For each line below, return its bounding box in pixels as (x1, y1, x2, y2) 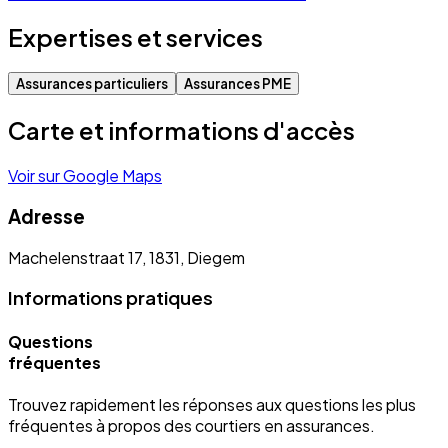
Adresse (8, 204, 85, 228)
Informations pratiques (8, 286, 213, 310)
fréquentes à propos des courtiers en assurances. (8, 414, 375, 436)
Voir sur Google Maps (8, 165, 162, 187)
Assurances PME (184, 75, 291, 93)
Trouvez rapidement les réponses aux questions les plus (8, 393, 416, 415)
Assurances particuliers (16, 75, 168, 93)
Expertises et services (8, 22, 263, 53)
